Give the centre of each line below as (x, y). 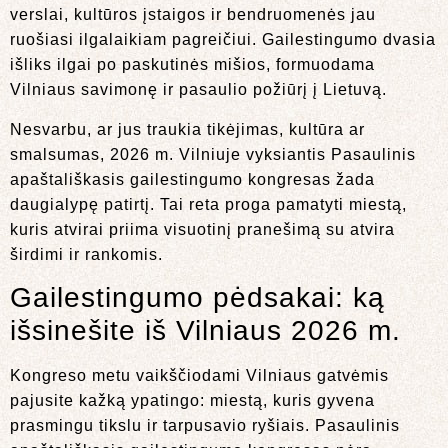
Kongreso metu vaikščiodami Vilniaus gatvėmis (199, 376)
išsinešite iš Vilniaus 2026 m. (205, 331)
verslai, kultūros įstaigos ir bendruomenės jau (193, 15)
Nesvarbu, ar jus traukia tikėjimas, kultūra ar (187, 129)
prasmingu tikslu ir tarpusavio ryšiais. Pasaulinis (205, 426)
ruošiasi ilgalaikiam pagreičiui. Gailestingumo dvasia (223, 40)
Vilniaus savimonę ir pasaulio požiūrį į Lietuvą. (198, 90)
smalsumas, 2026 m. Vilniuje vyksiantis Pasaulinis (213, 154)
